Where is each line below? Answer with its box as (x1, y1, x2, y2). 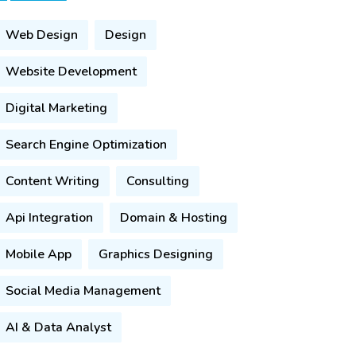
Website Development (6, 63, 137, 80)
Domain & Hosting (120, 209, 227, 226)
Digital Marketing (6, 99, 107, 117)
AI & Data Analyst (6, 319, 111, 336)
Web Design (6, 26, 78, 44)
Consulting (126, 172, 189, 190)
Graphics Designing (99, 246, 213, 263)
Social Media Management (6, 282, 161, 300)
